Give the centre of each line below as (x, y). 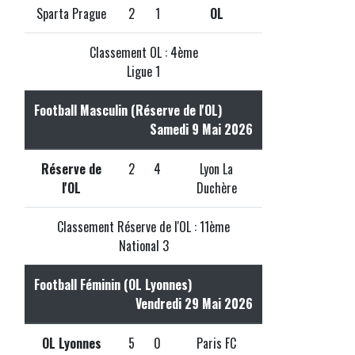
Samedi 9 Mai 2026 (201, 129)
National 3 (143, 245)
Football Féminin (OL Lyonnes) (113, 284)
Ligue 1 (143, 71)
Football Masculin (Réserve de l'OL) (128, 110)
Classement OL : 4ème (143, 52)
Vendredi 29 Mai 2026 (194, 303)
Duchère (216, 187)
